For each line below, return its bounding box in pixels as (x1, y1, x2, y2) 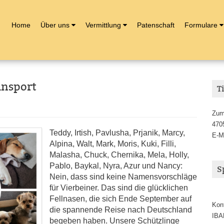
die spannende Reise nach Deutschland (49, 205, 192, 214)
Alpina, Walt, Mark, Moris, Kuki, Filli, (49, 139, 176, 148)
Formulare (184, 21, 217, 29)
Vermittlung (85, 21, 121, 29)
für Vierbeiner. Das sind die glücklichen (49, 183, 188, 192)
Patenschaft (137, 21, 174, 29)
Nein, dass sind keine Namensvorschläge (49, 172, 197, 181)
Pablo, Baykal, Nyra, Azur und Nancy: (49, 161, 182, 170)
